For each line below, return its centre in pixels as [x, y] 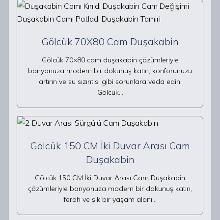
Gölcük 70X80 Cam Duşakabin [110, 41]
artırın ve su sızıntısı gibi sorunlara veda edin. [110, 82]
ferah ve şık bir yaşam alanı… [110, 199]
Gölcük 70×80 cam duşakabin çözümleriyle [110, 60]
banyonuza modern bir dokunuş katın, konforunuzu [110, 71]
